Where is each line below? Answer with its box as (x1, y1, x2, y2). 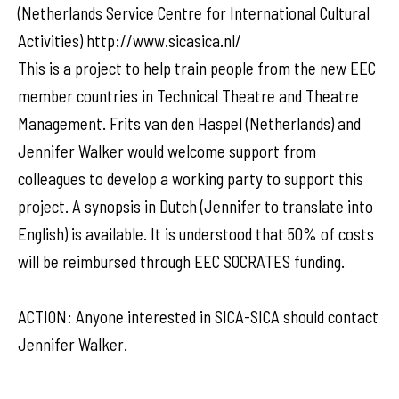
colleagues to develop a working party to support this (18, 168, 363, 189)
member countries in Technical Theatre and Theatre (18, 85, 359, 106)
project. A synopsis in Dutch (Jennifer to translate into (18, 196, 373, 216)
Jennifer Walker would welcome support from (18, 141, 316, 161)
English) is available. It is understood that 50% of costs (18, 224, 374, 244)
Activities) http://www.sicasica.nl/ (18, 30, 241, 51)
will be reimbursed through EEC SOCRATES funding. (18, 251, 345, 272)
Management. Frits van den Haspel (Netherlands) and (18, 113, 361, 134)
